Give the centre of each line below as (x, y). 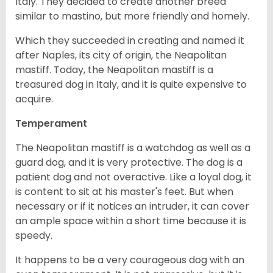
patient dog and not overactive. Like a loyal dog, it (133, 177)
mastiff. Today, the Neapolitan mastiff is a (114, 70)
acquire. (34, 99)
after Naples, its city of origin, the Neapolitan (121, 55)
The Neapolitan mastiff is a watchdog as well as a (133, 148)
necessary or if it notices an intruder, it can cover (132, 207)
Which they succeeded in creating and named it (130, 41)
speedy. (35, 236)
